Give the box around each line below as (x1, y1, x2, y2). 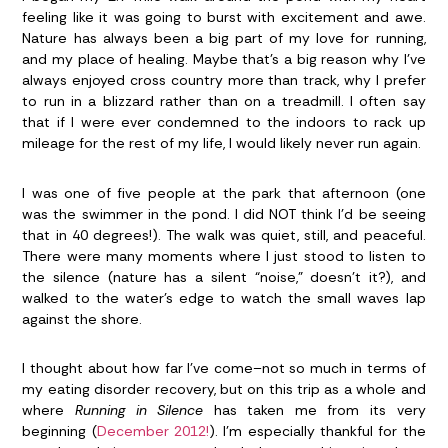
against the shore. (22, 309, 143, 328)
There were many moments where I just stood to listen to (22, 246, 426, 265)
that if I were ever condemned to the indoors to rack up (22, 112, 426, 131)
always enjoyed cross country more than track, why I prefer (22, 70, 426, 89)
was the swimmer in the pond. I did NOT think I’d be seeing (22, 204, 426, 223)
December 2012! (96, 422, 210, 441)
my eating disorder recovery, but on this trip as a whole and (22, 380, 426, 399)
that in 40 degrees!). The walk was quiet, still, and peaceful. (22, 225, 426, 244)
